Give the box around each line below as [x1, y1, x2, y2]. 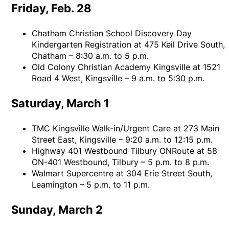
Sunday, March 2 [11, 203, 103, 217]
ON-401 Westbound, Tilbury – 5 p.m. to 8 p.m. [32, 157, 210, 168]
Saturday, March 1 [11, 97, 110, 110]
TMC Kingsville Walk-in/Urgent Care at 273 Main [32, 123, 220, 134]
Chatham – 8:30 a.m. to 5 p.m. [32, 51, 149, 61]
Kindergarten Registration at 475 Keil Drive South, [32, 39, 225, 50]
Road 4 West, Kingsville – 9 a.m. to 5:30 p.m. [32, 73, 205, 84]
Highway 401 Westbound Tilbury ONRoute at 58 [32, 146, 218, 156]
